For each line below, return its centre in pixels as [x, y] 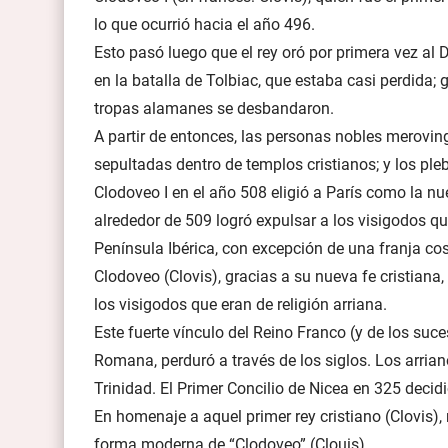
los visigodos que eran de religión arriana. [240, 304]
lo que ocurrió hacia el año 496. [204, 24]
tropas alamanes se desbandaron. [214, 108]
